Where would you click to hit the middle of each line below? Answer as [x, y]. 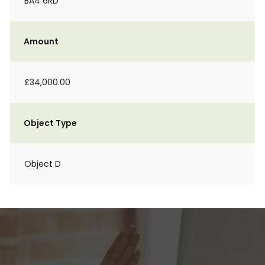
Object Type [50, 123]
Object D [43, 164]
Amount [41, 41]
